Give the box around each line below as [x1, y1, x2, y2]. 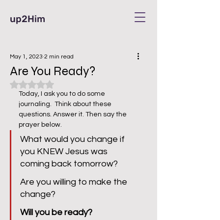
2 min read [44, 54, 74, 60]
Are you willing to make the [20, 177, 129, 187]
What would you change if [20, 135, 127, 144]
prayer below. [19, 121, 65, 128]
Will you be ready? [20, 208, 92, 217]
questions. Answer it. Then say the [19, 111, 128, 118]
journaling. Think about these [19, 101, 113, 108]
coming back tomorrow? [20, 159, 122, 168]
